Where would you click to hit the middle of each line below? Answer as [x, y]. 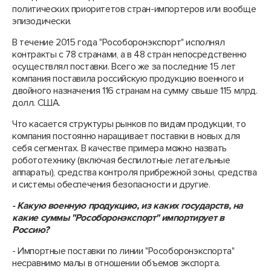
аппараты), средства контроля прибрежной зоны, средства [135, 172]
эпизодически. [42, 21]
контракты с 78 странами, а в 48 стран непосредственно [129, 54]
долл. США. [36, 103]
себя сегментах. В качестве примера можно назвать [119, 148]
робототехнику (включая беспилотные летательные [121, 160]
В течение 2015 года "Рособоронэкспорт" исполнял [119, 42]
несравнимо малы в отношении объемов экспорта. [116, 263]
